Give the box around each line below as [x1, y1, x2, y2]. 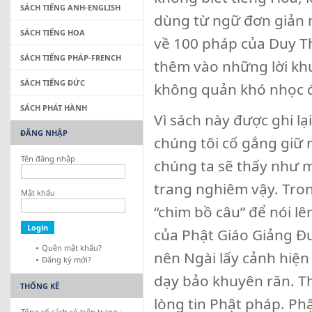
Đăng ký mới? [42, 254, 91, 265]
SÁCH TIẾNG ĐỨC [20, 77, 85, 88]
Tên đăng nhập [21, 153, 75, 164]
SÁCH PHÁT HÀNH [20, 102, 87, 113]
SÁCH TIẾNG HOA [20, 27, 85, 38]
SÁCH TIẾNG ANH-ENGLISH [20, 2, 120, 13]
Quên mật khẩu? [42, 242, 102, 253]
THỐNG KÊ [20, 281, 59, 291]
